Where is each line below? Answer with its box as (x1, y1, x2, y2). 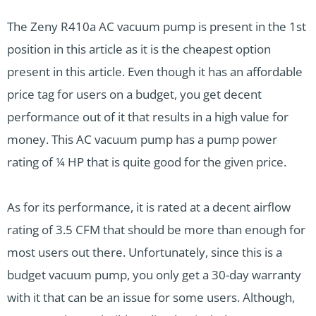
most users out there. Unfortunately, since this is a (7, 244, 282, 261)
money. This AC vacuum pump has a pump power (7, 131, 277, 148)
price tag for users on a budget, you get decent (7, 86, 262, 103)
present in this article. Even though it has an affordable (7, 63, 303, 80)
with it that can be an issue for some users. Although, (7, 289, 295, 306)
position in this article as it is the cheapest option (7, 41, 271, 58)
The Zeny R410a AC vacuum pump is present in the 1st (7, 18, 306, 35)
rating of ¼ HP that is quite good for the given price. (7, 154, 286, 171)
